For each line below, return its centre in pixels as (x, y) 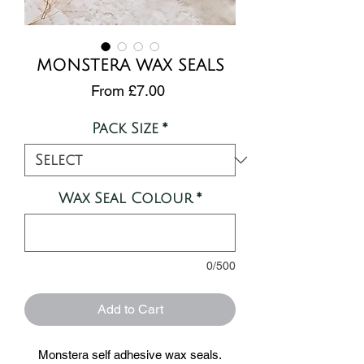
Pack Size (125, 128)
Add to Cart (130, 309)
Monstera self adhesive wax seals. (130, 355)
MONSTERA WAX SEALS (130, 66)
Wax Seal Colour (125, 198)
